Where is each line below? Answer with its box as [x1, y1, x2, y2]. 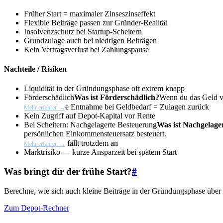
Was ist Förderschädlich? [74, 93, 159, 102]
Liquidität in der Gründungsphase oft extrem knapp [24, 84, 185, 93]
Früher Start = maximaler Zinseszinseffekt [24, 9, 155, 18]
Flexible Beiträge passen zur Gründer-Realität [24, 18, 167, 27]
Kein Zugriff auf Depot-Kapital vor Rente [24, 111, 155, 120]
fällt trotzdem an [65, 139, 118, 148]
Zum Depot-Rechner [4, 203, 69, 212]
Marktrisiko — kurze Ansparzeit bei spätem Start [24, 148, 177, 157]
